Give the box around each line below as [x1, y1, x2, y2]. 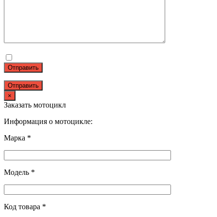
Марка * [4, 134, 31, 142]
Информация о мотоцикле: [4, 117, 93, 126]
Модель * [4, 168, 35, 177]
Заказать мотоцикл [4, 101, 66, 109]
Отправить [8, 64, 39, 72]
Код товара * [4, 202, 46, 211]
